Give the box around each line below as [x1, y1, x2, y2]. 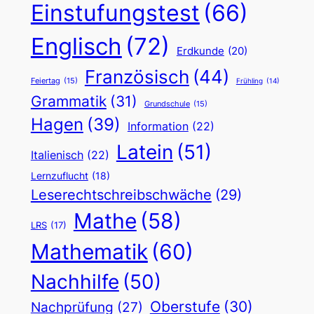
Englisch [30, 32, 122, 61]
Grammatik [30, 93, 107, 111]
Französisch [84, 66, 189, 88]
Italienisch [30, 148, 83, 163]
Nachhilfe [30, 270, 119, 294]
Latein [116, 140, 173, 165]
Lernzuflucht [30, 170, 88, 182]
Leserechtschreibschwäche [30, 186, 212, 204]
